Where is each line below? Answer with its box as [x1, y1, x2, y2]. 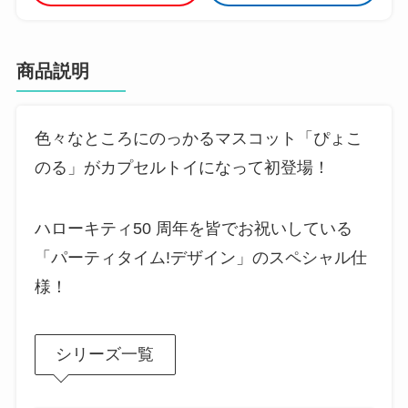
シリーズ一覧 [56, 345, 155, 364]
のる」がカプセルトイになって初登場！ [34, 158, 330, 177]
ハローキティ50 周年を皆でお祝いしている [34, 219, 352, 239]
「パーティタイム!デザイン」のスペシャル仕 [34, 249, 367, 268]
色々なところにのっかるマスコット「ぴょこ [34, 128, 362, 148]
